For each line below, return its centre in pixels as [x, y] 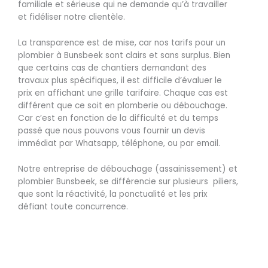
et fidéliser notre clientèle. [71, 17]
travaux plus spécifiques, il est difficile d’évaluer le [120, 81]
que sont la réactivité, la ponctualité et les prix [113, 194]
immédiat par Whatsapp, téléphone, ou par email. [119, 144]
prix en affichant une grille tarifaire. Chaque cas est [123, 93]
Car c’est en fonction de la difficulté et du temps [118, 118]
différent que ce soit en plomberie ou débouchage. [123, 106]
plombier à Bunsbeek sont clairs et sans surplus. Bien [124, 56]
